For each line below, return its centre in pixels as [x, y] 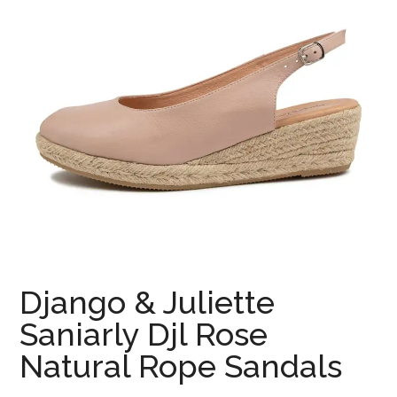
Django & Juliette [148, 303]
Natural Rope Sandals [181, 366]
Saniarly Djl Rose [144, 335]
